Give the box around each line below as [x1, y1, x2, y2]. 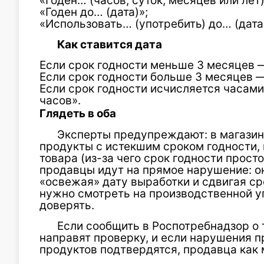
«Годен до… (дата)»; [39, 5, 148, 19]
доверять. [39, 199, 94, 212]
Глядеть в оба [39, 107, 116, 120]
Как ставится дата [57, 38, 162, 51]
